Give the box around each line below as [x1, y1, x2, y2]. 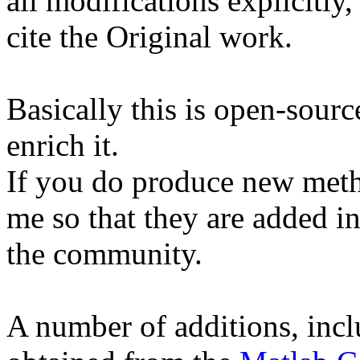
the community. [6, 236, 202, 272]
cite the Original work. [6, 19, 292, 55]
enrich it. [6, 128, 119, 163]
